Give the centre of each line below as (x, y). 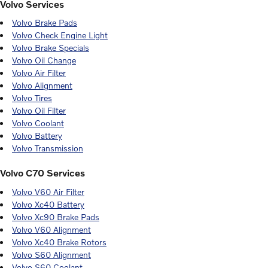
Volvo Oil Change (44, 60)
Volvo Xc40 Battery (48, 204)
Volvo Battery (37, 135)
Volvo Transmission (48, 148)
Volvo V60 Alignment (51, 229)
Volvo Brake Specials (51, 48)
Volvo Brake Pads (45, 22)
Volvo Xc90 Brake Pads (56, 217)
